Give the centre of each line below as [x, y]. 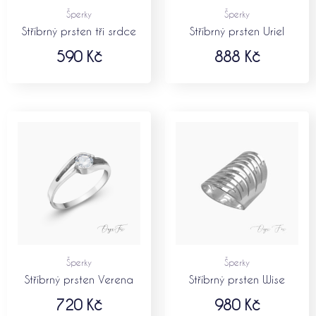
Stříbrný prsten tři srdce [79, 31]
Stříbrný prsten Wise [237, 279]
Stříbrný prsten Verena [79, 279]
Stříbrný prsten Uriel [237, 31]
